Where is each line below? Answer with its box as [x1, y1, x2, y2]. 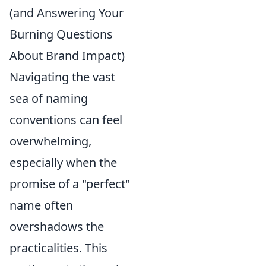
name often [9, 197, 73, 213]
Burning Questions [9, 26, 113, 42]
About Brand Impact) [9, 47, 125, 64]
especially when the [9, 154, 117, 170]
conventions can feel [9, 112, 122, 128]
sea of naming [9, 90, 88, 106]
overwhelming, [9, 133, 91, 149]
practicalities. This [9, 240, 107, 256]
